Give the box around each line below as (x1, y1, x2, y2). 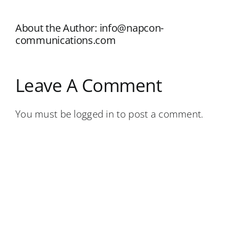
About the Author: (15, 20, 100, 35)
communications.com (15, 33, 116, 47)
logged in (74, 106, 114, 121)
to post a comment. (114, 106, 204, 121)
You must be (15, 106, 74, 121)
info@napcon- (99, 20, 164, 35)
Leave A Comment (15, 73, 162, 97)
